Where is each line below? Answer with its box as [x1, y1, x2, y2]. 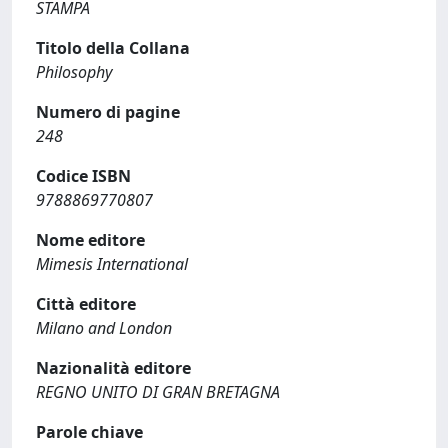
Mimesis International [36, 253, 188, 275]
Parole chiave [36, 421, 143, 443]
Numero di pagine [36, 101, 180, 123]
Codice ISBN [36, 165, 131, 187]
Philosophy [36, 61, 112, 83]
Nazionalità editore [36, 357, 191, 379]
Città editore [36, 293, 136, 315]
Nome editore [36, 229, 145, 251]
